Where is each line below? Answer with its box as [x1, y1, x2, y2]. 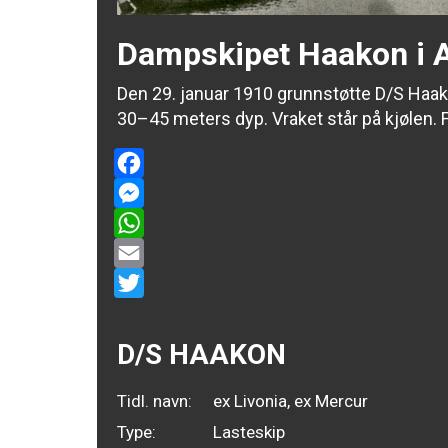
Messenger [114, 211, 205, 233]
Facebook [114, 181, 191, 203]
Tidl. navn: [117, 390, 192, 411]
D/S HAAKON [117, 337, 286, 371]
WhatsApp [114, 241, 196, 263]
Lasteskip [213, 421, 285, 442]
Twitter [114, 301, 170, 323]
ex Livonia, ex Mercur [213, 390, 368, 411]
